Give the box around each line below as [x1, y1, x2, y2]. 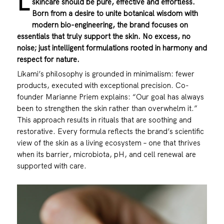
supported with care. [16, 161, 86, 171]
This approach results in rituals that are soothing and [16, 115, 191, 125]
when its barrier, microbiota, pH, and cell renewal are [16, 149, 196, 159]
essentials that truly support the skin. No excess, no [16, 31, 190, 41]
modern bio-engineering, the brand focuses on [31, 20, 188, 30]
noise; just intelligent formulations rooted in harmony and [16, 43, 207, 53]
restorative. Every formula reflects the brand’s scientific [16, 126, 204, 136]
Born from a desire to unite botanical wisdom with [31, 8, 198, 18]
